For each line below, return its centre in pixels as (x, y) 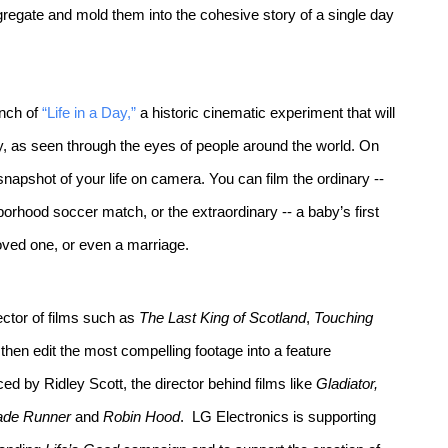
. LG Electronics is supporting (278, 417)
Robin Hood (141, 417)
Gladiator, (347, 384)
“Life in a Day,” (89, 113)
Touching (343, 318)
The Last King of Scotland (222, 318)
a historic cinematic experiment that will (265, 113)
